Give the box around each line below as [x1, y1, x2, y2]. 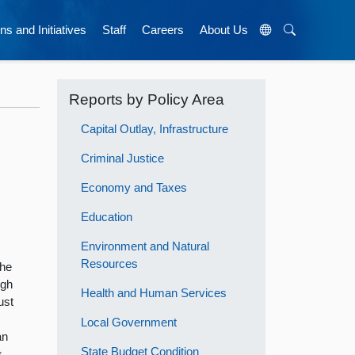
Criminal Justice [81, 151, 165, 165]
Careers [141, 23, 184, 36]
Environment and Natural [81, 239, 210, 253]
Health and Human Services [81, 285, 227, 300]
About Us [199, 23, 248, 36]
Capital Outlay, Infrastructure [81, 121, 229, 136]
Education [81, 209, 133, 223]
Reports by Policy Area [69, 90, 225, 108]
